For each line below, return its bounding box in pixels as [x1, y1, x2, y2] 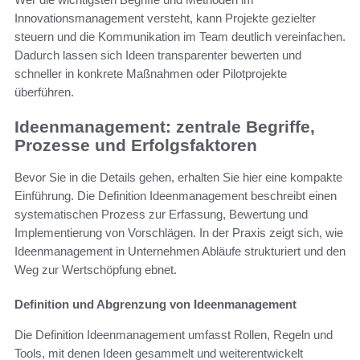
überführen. [14, 84, 74, 99]
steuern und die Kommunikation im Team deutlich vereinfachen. [14, 29, 346, 43]
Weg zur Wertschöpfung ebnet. [14, 263, 177, 277]
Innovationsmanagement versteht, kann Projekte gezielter [14, 10, 316, 25]
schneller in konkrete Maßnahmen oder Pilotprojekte [14, 66, 287, 80]
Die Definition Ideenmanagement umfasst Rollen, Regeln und [14, 328, 333, 342]
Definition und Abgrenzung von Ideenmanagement [14, 297, 297, 312]
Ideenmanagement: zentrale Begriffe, [14, 117, 315, 136]
